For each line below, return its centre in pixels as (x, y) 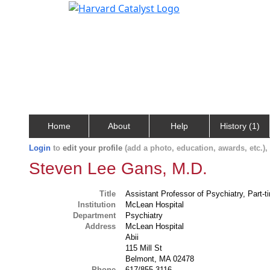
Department (95, 215)
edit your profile (93, 148)
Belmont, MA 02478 (160, 259)
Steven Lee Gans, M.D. (118, 168)
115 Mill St (144, 248)
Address (101, 226)
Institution (97, 205)
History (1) (240, 126)
